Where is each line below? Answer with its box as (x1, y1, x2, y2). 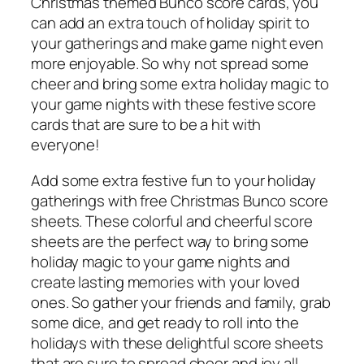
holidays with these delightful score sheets (31, 331, 323, 353)
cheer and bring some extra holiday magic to (31, 73, 329, 95)
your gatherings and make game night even (31, 32, 323, 54)
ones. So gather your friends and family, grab (31, 291, 331, 313)
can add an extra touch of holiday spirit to (31, 12, 310, 34)
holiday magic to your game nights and (31, 250, 291, 272)
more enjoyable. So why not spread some (31, 53, 310, 75)
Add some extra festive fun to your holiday (31, 169, 316, 191)
